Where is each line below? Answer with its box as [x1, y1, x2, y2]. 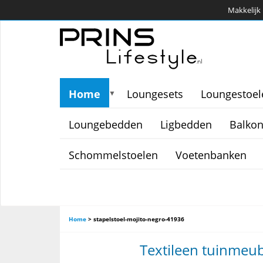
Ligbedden [160, 117, 212, 131]
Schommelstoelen [69, 148, 158, 162]
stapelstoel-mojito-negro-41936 [93, 215, 184, 223]
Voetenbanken [176, 148, 247, 162]
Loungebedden [69, 117, 143, 131]
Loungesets [127, 87, 183, 101]
